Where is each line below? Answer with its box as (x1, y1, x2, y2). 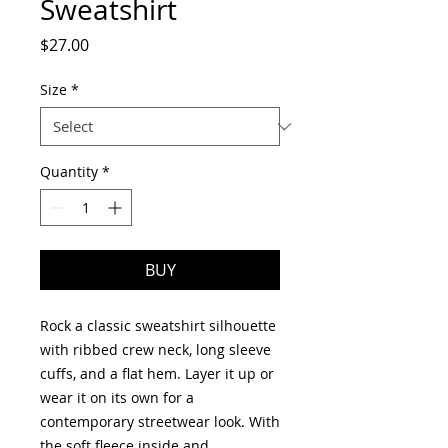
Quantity (40, 162, 98, 181)
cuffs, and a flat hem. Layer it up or (40, 364, 274, 383)
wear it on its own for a (40, 388, 194, 407)
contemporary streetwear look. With (40, 412, 280, 431)
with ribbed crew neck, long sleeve (40, 340, 271, 359)
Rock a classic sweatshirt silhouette (40, 316, 276, 335)
